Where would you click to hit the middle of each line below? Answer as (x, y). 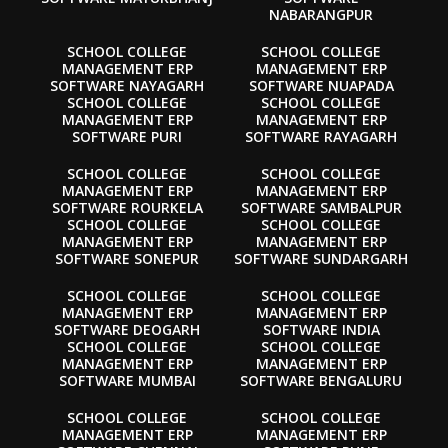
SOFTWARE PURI (127, 136)
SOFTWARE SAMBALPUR (321, 207)
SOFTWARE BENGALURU (321, 380)
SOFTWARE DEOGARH (127, 329)
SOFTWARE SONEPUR (127, 258)
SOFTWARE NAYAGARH (127, 85)
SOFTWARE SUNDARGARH (321, 258)
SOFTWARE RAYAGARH (321, 136)
